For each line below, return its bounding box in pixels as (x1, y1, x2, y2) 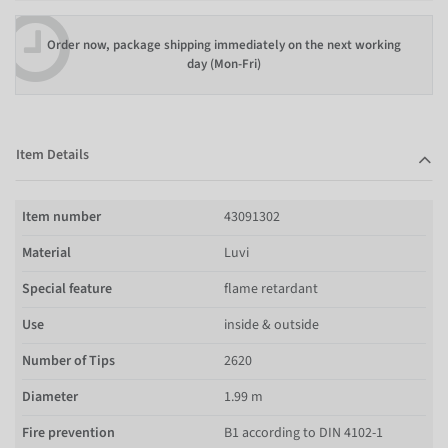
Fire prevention (22, 422, 115, 443)
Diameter (22, 386, 78, 407)
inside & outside (224, 314, 319, 335)
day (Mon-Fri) (187, 55, 261, 73)
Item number (22, 206, 101, 227)
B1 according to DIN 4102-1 (224, 422, 383, 443)
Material (22, 242, 71, 263)
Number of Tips (22, 350, 115, 371)
